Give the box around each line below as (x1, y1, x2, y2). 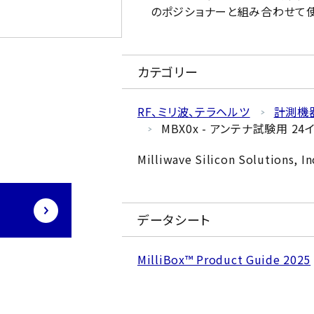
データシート (137, 210, 211, 228)
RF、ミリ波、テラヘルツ (137, 103, 250, 120)
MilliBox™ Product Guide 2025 (137, 251, 311, 268)
